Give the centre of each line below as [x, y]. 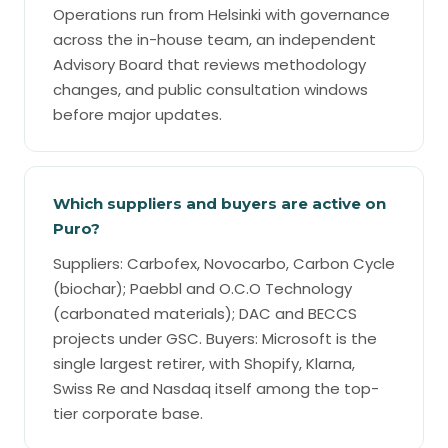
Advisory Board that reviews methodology [209, 64]
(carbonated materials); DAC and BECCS [205, 313]
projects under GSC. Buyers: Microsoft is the [215, 338]
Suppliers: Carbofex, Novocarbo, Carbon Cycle [224, 263]
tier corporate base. [128, 413]
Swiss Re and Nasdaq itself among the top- [216, 388]
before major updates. [137, 114]
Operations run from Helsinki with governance [221, 14]
